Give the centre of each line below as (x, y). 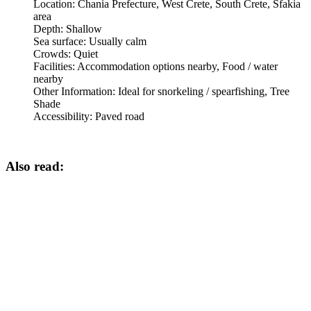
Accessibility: (64, 116)
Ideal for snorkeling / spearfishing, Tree (204, 91)
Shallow (84, 28)
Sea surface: (61, 41)
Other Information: (76, 91)
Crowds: (53, 53)
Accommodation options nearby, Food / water (177, 66)
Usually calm (118, 41)
